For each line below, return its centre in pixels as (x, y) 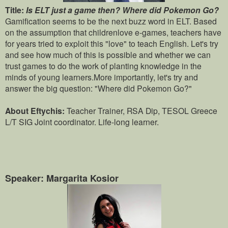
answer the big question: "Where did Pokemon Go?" (98, 88)
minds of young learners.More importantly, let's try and (102, 77)
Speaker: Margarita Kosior (62, 178)
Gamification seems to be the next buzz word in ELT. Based (111, 21)
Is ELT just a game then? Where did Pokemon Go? (122, 10)
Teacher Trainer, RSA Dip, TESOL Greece (142, 111)
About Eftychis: (36, 111)
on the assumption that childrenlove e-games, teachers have (113, 32)
